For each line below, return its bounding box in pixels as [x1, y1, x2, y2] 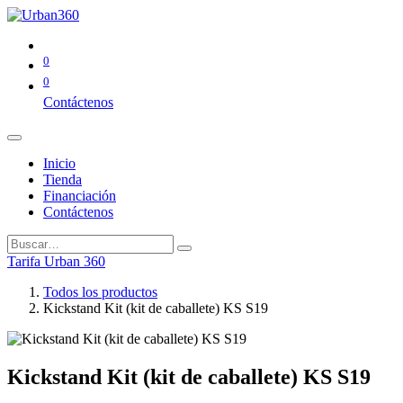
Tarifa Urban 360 [7, 253, 105, 269]
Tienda [43, 171, 82, 187]
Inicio [43, 155, 76, 171]
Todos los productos [43, 283, 157, 300]
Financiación [43, 187, 116, 203]
